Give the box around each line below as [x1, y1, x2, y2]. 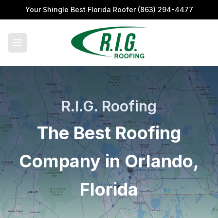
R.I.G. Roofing [61, 97, 157, 115]
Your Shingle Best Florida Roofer [25, 5, 138, 14]
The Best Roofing [37, 122, 181, 144]
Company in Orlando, [19, 150, 199, 172]
